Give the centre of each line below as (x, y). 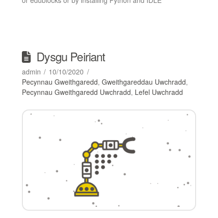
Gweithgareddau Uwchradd (144, 82)
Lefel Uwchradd (159, 92)
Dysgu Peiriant (71, 56)
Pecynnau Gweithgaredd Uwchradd (76, 92)
